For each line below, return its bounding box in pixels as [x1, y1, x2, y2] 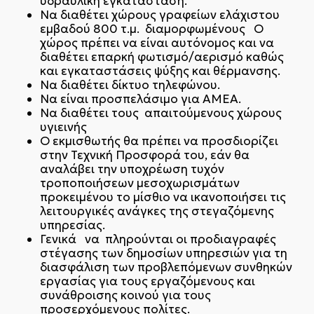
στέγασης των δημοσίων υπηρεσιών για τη [39, 245, 287, 261]
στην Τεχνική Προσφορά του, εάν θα [39, 146, 250, 163]
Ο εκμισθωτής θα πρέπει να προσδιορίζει [39, 132, 278, 149]
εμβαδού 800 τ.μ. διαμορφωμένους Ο [39, 20, 264, 36]
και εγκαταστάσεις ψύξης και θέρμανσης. [39, 62, 280, 78]
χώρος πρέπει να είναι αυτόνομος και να [39, 34, 274, 50]
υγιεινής [39, 118, 87, 135]
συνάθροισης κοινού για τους [39, 287, 211, 303]
